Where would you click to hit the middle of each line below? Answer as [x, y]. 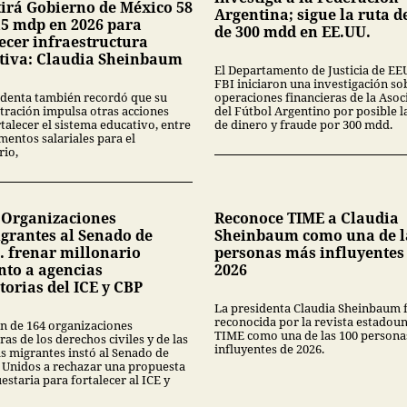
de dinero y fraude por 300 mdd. [303, 124]
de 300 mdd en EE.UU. [293, 31]
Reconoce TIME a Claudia [307, 218]
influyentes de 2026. [269, 348]
